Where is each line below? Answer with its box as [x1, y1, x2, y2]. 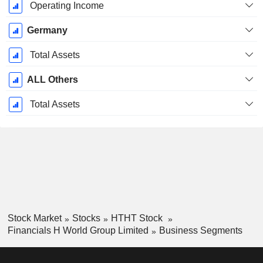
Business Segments [159, 225, 242, 236]
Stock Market [7, 213, 62, 224]
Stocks [72, 213, 100, 224]
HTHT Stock [110, 213, 165, 224]
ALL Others [26, 75, 78, 85]
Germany [26, 25, 68, 36]
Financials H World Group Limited [7, 225, 149, 236]
